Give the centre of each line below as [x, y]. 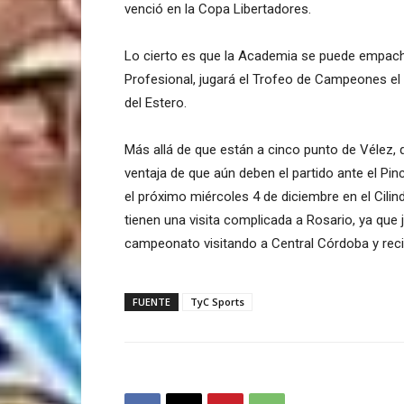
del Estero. [156, 103]
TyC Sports [217, 302]
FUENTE [151, 302]
